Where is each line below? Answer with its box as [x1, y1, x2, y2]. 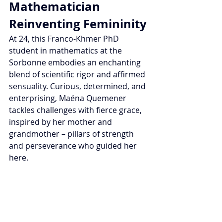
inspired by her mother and [9, 116, 114, 128]
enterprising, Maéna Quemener [9, 93, 128, 104]
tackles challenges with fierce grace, [9, 105, 144, 116]
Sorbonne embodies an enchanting [9, 57, 143, 68]
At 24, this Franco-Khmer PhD [9, 33, 121, 45]
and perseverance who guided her [9, 140, 139, 152]
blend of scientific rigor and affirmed [9, 69, 147, 80]
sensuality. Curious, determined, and [9, 81, 148, 92]
